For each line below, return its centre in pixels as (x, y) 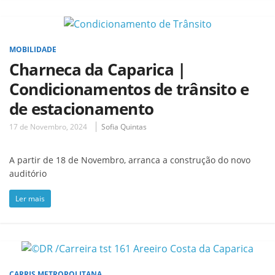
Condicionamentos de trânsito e (129, 89)
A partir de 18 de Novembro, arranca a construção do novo (130, 160)
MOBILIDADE (33, 49)
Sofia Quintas (124, 126)
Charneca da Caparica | (98, 69)
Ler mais (30, 198)
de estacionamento (82, 108)
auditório (28, 173)
